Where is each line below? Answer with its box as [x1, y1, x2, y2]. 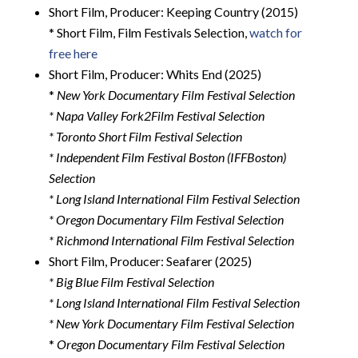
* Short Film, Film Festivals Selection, [48, 25, 249, 41]
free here [48, 46, 97, 62]
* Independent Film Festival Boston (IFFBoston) [48, 149, 286, 165]
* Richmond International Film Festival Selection [48, 233, 294, 249]
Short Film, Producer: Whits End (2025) [48, 66, 261, 82]
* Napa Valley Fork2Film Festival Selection [48, 108, 265, 124]
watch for [249, 25, 302, 41]
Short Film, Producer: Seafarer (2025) [48, 253, 252, 269]
